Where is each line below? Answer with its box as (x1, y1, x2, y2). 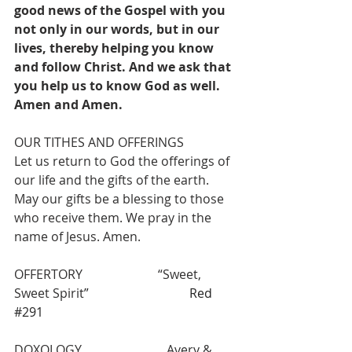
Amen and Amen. (14, 96, 123, 114)
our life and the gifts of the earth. (14, 171, 212, 189)
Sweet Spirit (14, 284, 84, 302)
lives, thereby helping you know (14, 39, 217, 57)
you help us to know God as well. (14, 77, 223, 95)
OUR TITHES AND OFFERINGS (14, 134, 184, 152)
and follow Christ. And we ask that (14, 58, 234, 76)
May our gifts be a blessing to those (14, 190, 227, 208)
